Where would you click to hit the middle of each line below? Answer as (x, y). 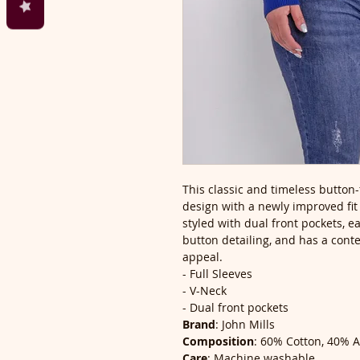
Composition (218, 341)
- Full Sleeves (217, 273)
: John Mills (245, 324)
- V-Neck (205, 290)
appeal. (202, 256)
